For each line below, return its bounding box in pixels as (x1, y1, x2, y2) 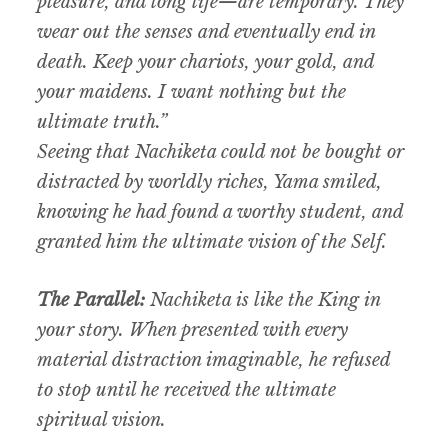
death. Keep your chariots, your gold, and (37, 51, 375, 74)
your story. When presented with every (37, 319, 349, 342)
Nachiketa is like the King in (145, 289, 381, 312)
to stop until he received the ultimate (37, 379, 337, 402)
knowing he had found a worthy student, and (37, 201, 404, 224)
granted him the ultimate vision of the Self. (37, 231, 388, 254)
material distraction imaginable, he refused (37, 349, 391, 372)
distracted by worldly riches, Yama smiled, (37, 171, 383, 194)
